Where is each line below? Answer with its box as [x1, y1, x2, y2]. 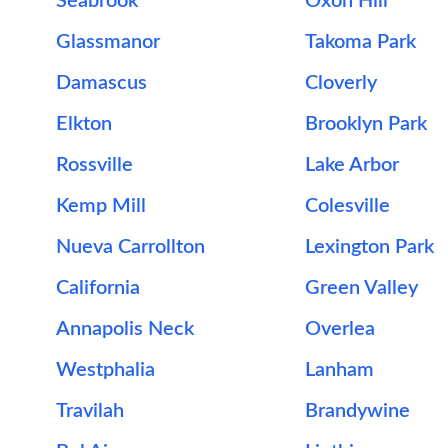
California [56, 278, 140, 298]
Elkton [56, 114, 112, 134]
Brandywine [304, 401, 410, 421]
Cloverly [304, 73, 377, 93]
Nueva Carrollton [56, 237, 205, 257]
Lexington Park [304, 237, 434, 257]
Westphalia [56, 360, 155, 380]
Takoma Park [304, 32, 416, 52]
